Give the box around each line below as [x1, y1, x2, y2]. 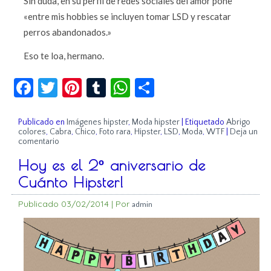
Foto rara [99, 127, 131, 137]
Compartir [154, 71, 241, 95]
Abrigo [226, 117, 251, 128]
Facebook [33, 71, 114, 95]
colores [18, 127, 47, 137]
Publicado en [18, 117, 65, 128]
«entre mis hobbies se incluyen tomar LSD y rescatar [24, 11, 232, 22]
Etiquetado [185, 117, 225, 128]
